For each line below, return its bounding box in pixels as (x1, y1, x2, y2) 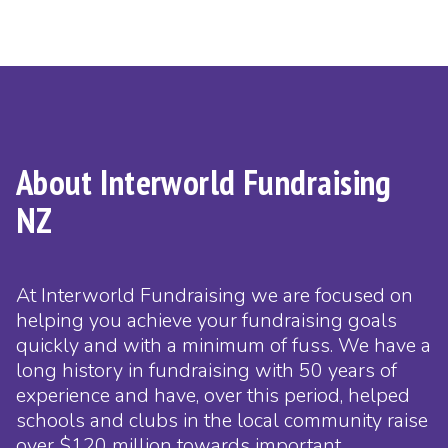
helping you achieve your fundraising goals (15, 307, 397, 335)
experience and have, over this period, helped (15, 382, 410, 410)
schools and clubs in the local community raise (15, 407, 428, 435)
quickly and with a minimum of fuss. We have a (15, 332, 431, 360)
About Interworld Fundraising (15, 160, 392, 206)
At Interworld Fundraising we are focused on (15, 282, 413, 310)
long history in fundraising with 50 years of (15, 357, 397, 385)
